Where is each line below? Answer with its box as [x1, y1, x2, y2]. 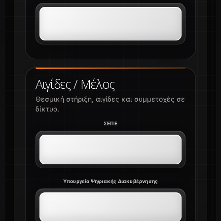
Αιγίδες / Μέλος [36, 75, 114, 93]
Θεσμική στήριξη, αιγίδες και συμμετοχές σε [36, 95, 185, 104]
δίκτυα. [36, 105, 60, 113]
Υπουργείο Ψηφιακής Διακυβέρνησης [63, 178, 158, 184]
